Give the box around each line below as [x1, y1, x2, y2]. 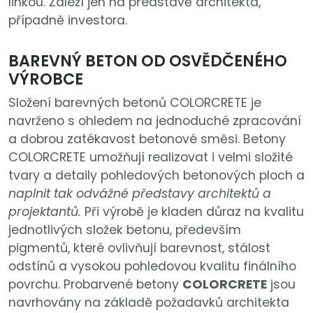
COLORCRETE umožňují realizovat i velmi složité [8, 149, 293, 166]
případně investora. [8, 12, 127, 29]
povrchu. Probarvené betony [8, 276, 182, 293]
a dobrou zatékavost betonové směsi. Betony [8, 131, 286, 148]
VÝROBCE [8, 68, 83, 91]
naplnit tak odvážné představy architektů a [8, 185, 271, 203]
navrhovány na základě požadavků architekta [8, 294, 289, 312]
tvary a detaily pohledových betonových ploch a [8, 167, 305, 184]
